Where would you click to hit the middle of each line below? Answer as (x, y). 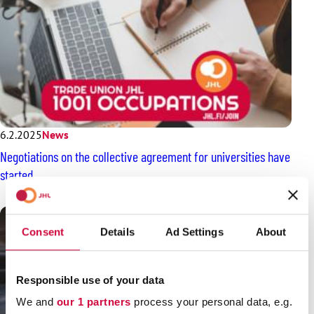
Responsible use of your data (90, 280)
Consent (43, 231)
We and (36, 302)
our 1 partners (94, 302)
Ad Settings (194, 231)
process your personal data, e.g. (211, 302)
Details (117, 231)
